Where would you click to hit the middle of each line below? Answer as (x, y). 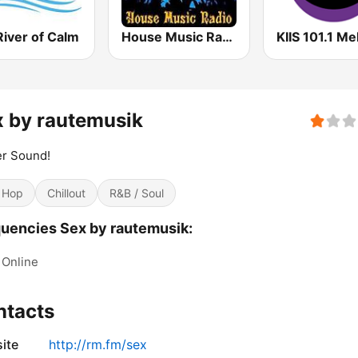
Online (20, 262)
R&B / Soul (137, 193)
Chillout (66, 193)
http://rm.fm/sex (98, 345)
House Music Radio (228, 37)
